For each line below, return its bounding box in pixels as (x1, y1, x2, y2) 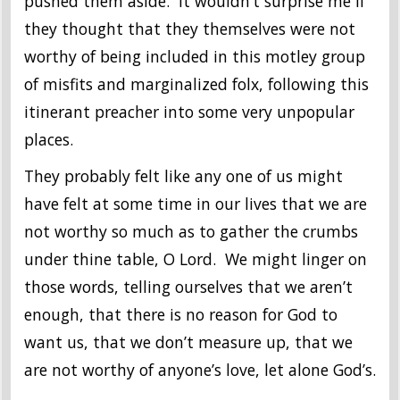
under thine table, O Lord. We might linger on (24, 248, 367, 271)
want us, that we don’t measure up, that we (24, 331, 353, 354)
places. (24, 129, 73, 151)
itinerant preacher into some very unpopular (24, 101, 354, 123)
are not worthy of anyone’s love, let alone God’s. (24, 359, 376, 381)
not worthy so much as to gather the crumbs (24, 221, 358, 243)
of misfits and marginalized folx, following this (24, 73, 369, 96)
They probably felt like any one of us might (24, 165, 343, 187)
